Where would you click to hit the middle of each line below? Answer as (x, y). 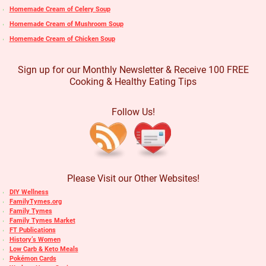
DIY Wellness (29, 192)
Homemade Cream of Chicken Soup (62, 39)
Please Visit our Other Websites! (133, 178)
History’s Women (35, 239)
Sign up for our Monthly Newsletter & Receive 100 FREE (133, 70)
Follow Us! (133, 112)
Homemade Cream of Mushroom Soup (66, 24)
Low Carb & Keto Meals (44, 249)
